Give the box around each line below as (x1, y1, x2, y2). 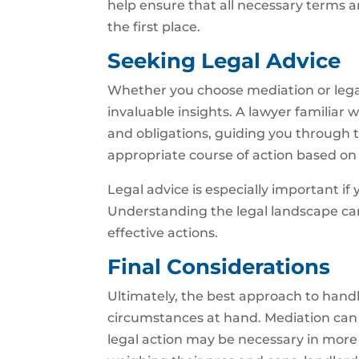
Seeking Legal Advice (107, 48, 341, 74)
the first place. (107, 19, 201, 34)
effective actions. (107, 225, 219, 240)
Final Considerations (107, 254, 331, 280)
